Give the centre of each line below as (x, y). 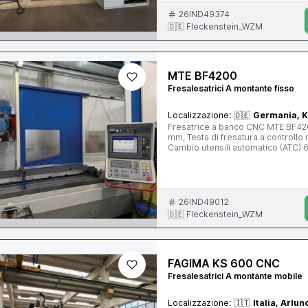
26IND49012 (204, 202)
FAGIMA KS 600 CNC (224, 263)
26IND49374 (205, 14)
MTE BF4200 (203, 76)
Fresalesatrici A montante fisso (231, 88)
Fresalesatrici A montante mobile (235, 276)
